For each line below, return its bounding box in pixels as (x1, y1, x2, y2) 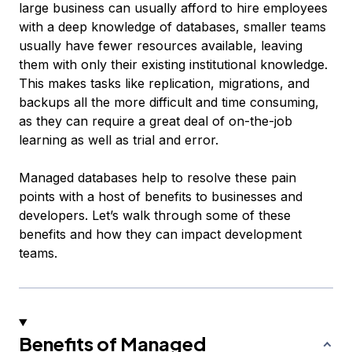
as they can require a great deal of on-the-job (19, 113, 292, 129)
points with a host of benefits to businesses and (19, 189, 302, 204)
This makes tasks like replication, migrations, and (19, 75, 310, 91)
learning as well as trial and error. (19, 132, 218, 148)
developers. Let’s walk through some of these (19, 207, 291, 223)
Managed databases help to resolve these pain (19, 170, 296, 185)
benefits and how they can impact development (19, 226, 302, 242)
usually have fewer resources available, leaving (19, 38, 302, 53)
